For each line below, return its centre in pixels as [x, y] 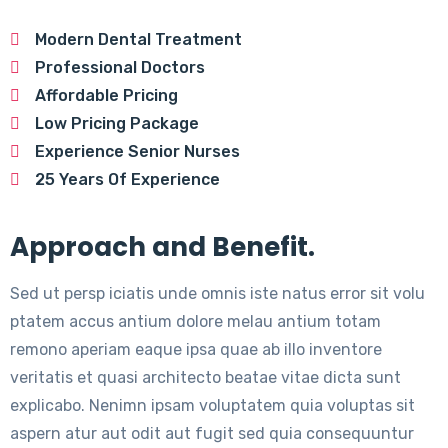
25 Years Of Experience [127, 179]
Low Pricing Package [117, 123]
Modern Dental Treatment [138, 39]
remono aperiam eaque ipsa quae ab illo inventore [196, 349]
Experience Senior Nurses [137, 151]
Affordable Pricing [106, 95]
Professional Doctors [120, 67]
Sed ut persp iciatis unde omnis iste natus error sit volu [217, 293]
